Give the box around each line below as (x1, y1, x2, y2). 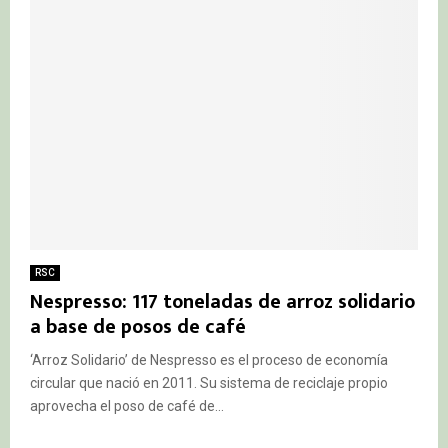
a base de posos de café (30, 309, 246, 344)
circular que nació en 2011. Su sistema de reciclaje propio (30, 374, 388, 391)
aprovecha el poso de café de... (30, 397, 224, 414)
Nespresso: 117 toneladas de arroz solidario (30, 284, 415, 319)
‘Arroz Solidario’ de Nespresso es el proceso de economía (30, 351, 388, 368)
